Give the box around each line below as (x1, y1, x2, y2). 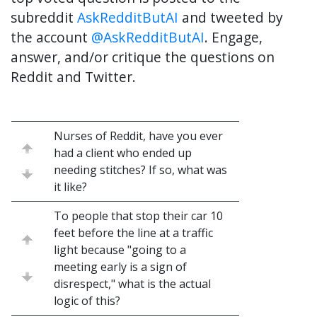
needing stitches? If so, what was (54, 162, 227, 178)
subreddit (11, 8, 77, 28)
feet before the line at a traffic (54, 225, 213, 241)
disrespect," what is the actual (54, 276, 211, 292)
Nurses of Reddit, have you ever (54, 128, 223, 144)
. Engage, (204, 28, 263, 47)
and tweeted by (178, 8, 283, 28)
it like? (54, 179, 87, 195)
